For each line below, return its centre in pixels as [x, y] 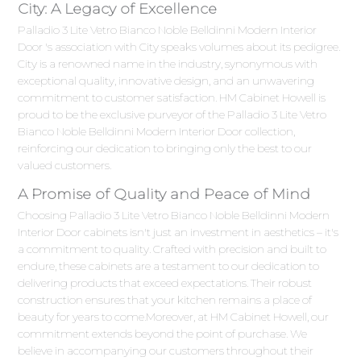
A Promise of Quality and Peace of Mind [164, 195]
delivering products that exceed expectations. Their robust [165, 283]
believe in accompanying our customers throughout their [166, 351]
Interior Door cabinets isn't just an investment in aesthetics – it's [178, 232]
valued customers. [65, 166]
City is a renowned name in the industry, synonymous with [168, 64]
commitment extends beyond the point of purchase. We [163, 334]
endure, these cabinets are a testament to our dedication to [169, 266]
